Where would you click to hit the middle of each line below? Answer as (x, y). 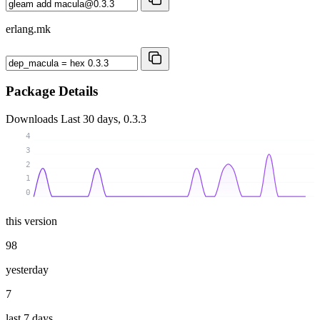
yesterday (27, 269)
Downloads (33, 119)
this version (31, 221)
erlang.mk (28, 29)
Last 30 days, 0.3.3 (104, 119)
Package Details (52, 91)
